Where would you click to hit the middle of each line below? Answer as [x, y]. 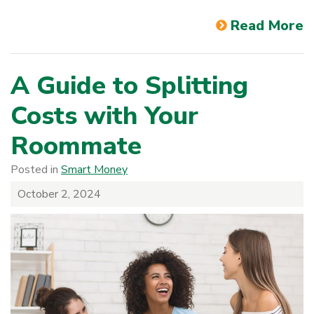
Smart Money [94, 170]
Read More [267, 26]
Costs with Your [104, 116]
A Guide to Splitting [129, 86]
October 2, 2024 [59, 194]
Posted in [36, 170]
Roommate [76, 146]
